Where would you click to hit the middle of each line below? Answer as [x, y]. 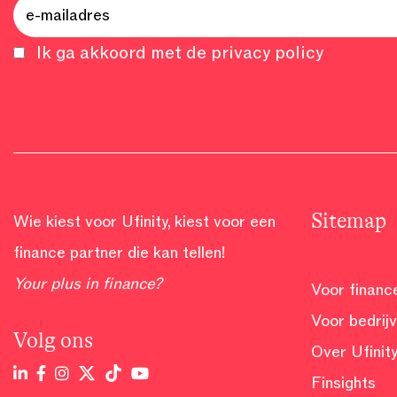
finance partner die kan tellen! [120, 253]
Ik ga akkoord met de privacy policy [179, 53]
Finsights [343, 383]
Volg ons [53, 341]
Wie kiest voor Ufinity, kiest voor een [144, 222]
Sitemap [349, 221]
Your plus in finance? [88, 284]
